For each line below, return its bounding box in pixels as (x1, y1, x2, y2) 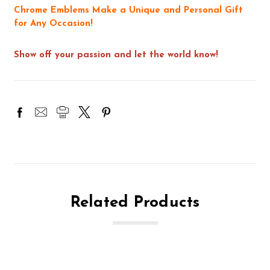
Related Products (70, 195, 200, 212)
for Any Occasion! (13, 19, 93, 29)
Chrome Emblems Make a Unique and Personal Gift (13, 6, 243, 16)
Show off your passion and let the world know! (13, 51, 218, 60)
